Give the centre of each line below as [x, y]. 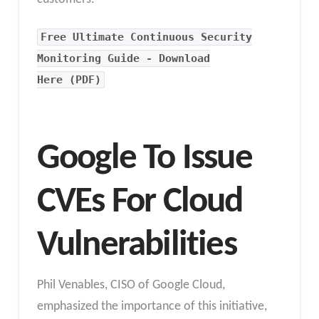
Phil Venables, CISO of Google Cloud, [131, 285]
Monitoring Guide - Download [123, 59]
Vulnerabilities [136, 245]
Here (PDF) [69, 80]
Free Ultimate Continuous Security [147, 37]
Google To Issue [144, 158]
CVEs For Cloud [140, 202]
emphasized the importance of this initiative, [152, 306]
